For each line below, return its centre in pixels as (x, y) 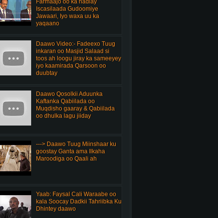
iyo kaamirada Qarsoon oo (71, 66)
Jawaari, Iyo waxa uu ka (67, 16)
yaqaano (47, 23)
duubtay (46, 73)
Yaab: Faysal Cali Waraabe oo (76, 194)
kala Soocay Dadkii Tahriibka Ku (79, 201)
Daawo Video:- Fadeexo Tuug (75, 44)
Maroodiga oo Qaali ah (66, 158)
